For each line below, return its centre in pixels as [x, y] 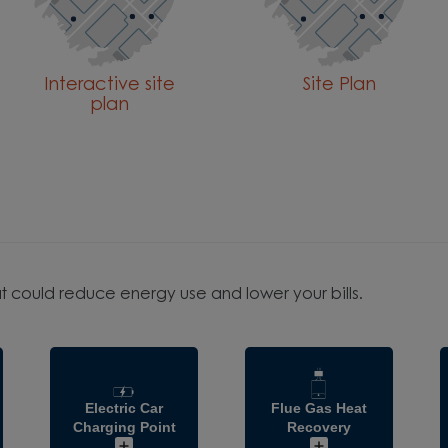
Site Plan [339, 86]
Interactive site [109, 86]
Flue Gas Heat [319, 408]
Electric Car [124, 408]
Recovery [319, 427]
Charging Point [124, 427]
